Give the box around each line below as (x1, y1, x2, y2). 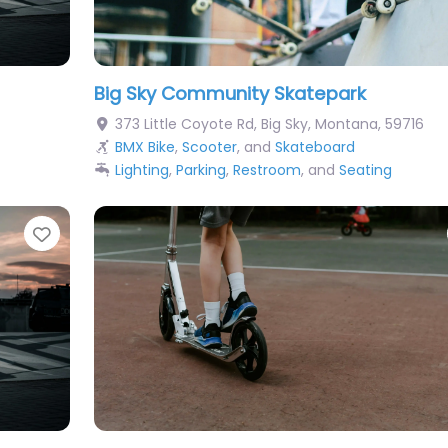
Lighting (115, 160, 169, 181)
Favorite (49, 220, 132, 249)
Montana (315, 114, 378, 135)
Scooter (182, 137, 237, 158)
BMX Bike (115, 137, 175, 158)
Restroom (233, 160, 301, 181)
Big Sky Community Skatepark (93, 81, 366, 107)
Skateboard (275, 137, 355, 158)
